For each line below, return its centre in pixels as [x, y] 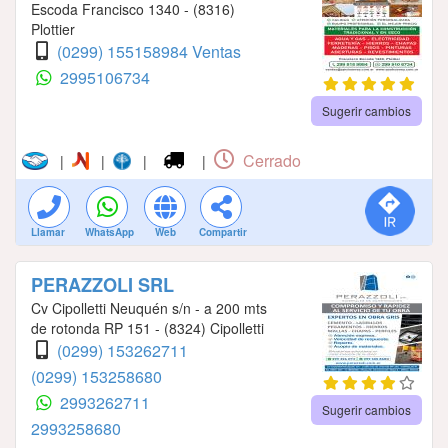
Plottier [53, 29]
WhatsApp [109, 232]
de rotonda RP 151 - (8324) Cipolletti [147, 328]
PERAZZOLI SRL [102, 285]
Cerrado [269, 161]
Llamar [48, 232]
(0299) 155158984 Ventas [149, 52]
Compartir [223, 232]
